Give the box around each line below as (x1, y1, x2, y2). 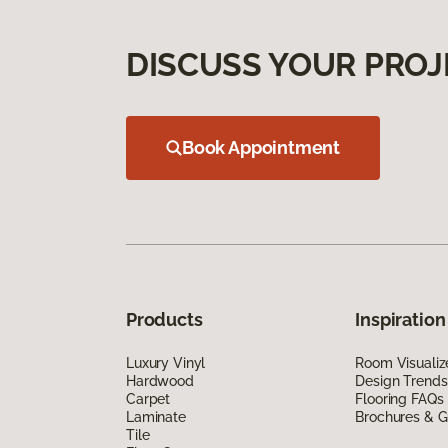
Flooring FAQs (355, 390, 444, 407)
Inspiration (355, 308, 446, 330)
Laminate (126, 408, 186, 425)
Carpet (126, 390, 171, 407)
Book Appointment (182, 136, 341, 158)
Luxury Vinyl (126, 354, 206, 371)
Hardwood (126, 372, 194, 389)
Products (126, 308, 203, 330)
